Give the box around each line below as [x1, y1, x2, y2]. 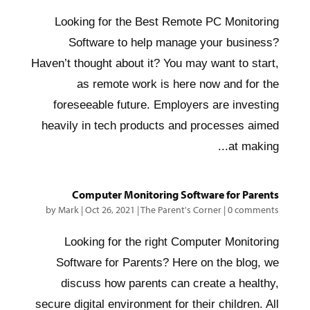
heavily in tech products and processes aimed [42, 119, 280, 132]
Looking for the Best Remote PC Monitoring [55, 15, 280, 28]
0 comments [228, 203, 280, 216]
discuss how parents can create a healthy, [61, 277, 280, 290]
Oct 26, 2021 [85, 203, 136, 216]
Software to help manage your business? [69, 36, 280, 49]
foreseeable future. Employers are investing [53, 98, 280, 111]
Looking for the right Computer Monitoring [64, 235, 280, 248]
